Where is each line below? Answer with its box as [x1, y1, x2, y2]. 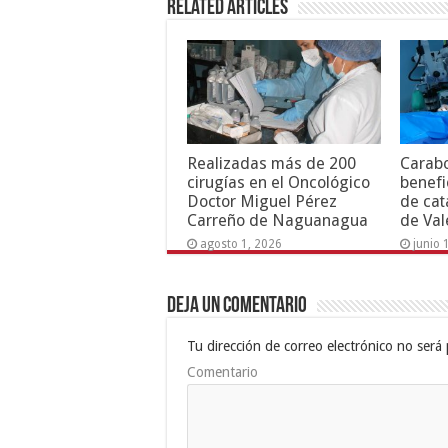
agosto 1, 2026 [200, 236, 282, 251]
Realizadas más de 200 [187, 153, 356, 173]
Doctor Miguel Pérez [187, 191, 337, 211]
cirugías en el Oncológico [187, 172, 370, 192]
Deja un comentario [167, 295, 307, 319]
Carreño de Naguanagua [187, 210, 368, 230]
